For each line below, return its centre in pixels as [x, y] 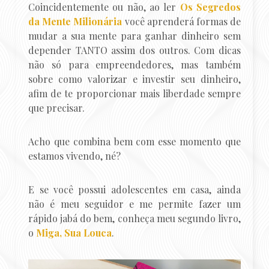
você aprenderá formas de [183, 21]
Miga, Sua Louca [74, 232]
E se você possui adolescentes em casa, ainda [134, 189]
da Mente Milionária [75, 21]
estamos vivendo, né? [75, 156]
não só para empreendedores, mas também [134, 64]
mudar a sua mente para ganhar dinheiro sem [134, 35]
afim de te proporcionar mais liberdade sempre [134, 93]
